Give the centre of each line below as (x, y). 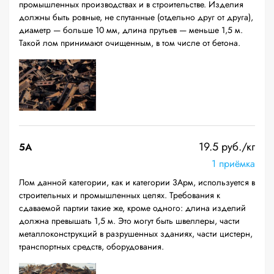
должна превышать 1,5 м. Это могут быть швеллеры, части (129, 221)
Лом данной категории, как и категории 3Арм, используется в (137, 182)
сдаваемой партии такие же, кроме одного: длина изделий (132, 208)
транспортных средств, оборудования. (91, 246)
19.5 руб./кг (227, 147)
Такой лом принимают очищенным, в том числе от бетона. (130, 43)
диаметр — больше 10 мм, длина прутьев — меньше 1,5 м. (131, 30)
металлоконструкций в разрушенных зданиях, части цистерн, (136, 234)
